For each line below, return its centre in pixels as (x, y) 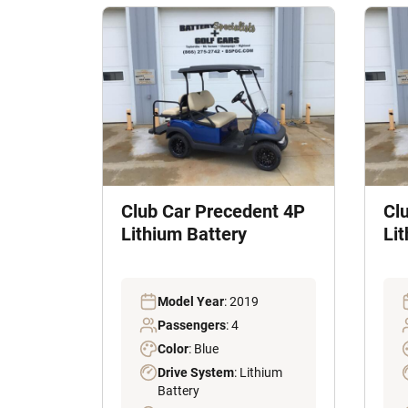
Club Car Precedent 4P (213, 212)
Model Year (191, 302)
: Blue (204, 349)
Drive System (196, 373)
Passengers (192, 326)
